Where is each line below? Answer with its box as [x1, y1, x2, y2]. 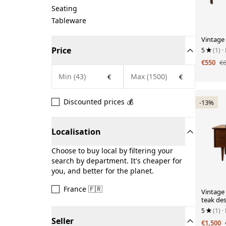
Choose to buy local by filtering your [51, 146, 173, 155]
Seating [51, 4, 77, 13]
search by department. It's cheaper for [51, 156, 182, 165]
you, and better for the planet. [51, 166, 154, 176]
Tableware [51, 16, 86, 25]
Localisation [51, 126, 101, 137]
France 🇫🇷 [64, 184, 102, 194]
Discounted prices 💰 [64, 97, 133, 106]
